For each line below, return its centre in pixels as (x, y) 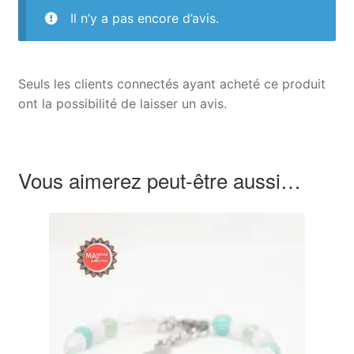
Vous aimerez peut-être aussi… (159, 180)
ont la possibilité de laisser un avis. (122, 103)
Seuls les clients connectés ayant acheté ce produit (171, 83)
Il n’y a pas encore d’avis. (144, 18)
